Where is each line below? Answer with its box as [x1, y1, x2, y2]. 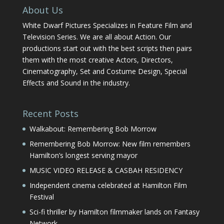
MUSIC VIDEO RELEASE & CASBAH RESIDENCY [29, 165, 182, 175]
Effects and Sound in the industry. [22, 77, 130, 87]
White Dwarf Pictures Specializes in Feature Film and [22, 20, 192, 30]
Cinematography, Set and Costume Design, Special [22, 66, 187, 76]
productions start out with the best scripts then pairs [22, 43, 192, 53]
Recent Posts [22, 107, 78, 120]
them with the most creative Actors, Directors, [22, 54, 173, 64]
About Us [22, 3, 63, 16]
